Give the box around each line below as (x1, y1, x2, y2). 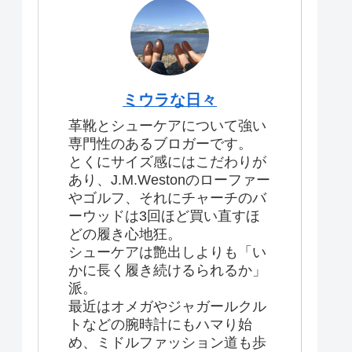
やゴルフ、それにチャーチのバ (68, 189, 266, 206)
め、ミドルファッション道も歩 (68, 334, 266, 350)
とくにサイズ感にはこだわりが (68, 153, 266, 170)
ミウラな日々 (123, 90, 217, 108)
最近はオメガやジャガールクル (68, 298, 266, 314)
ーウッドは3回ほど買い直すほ (68, 207, 260, 224)
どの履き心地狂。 (68, 225, 181, 242)
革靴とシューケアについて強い (68, 117, 266, 134)
